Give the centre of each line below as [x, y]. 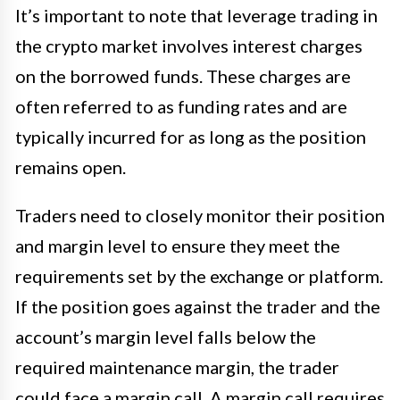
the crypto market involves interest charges [189, 46]
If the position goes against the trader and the [198, 307]
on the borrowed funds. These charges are [183, 76]
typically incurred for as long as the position [191, 137]
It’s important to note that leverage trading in [196, 16]
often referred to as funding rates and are [181, 107]
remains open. [71, 167]
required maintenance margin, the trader [177, 367]
